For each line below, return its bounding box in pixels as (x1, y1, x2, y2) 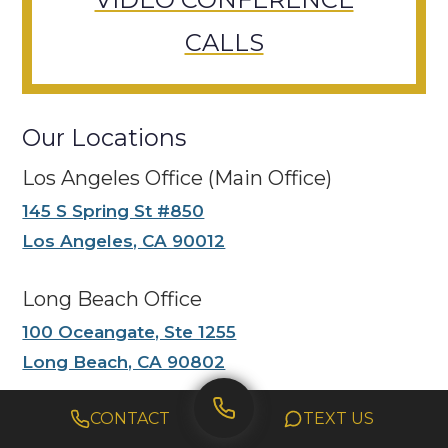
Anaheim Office (22, 408, 176, 433)
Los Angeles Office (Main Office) (22, 165, 333, 190)
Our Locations (22, 122, 187, 152)
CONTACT (89, 409, 170, 428)
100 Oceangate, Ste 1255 (22, 322, 237, 343)
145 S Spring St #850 (22, 200, 205, 221)
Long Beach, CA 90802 (22, 352, 226, 373)
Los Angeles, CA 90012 (22, 230, 226, 251)
